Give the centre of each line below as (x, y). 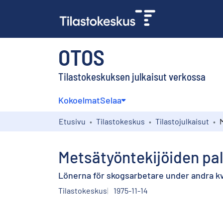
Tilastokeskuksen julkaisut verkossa (132, 76)
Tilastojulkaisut (182, 121)
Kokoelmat (79, 100)
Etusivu (72, 121)
